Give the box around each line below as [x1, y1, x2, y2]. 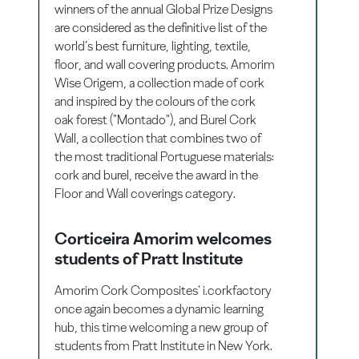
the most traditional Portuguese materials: [54, 148, 275, 164]
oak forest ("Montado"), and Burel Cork [54, 111, 257, 127]
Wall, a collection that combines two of [54, 130, 262, 146]
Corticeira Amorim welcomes [54, 228, 272, 248]
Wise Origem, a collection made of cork [54, 75, 265, 91]
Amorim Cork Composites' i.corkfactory [54, 282, 272, 298]
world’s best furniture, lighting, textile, [54, 38, 252, 54]
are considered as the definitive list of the [54, 19, 268, 35]
